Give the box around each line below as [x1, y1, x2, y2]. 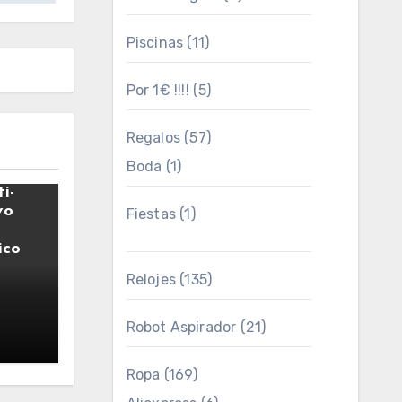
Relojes [126, 271, 176, 288]
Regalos [126, 129, 180, 146]
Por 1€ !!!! [126, 82, 189, 99]
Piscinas [126, 34, 184, 51]
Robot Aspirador [126, 319, 237, 336]
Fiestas [126, 205, 176, 223]
